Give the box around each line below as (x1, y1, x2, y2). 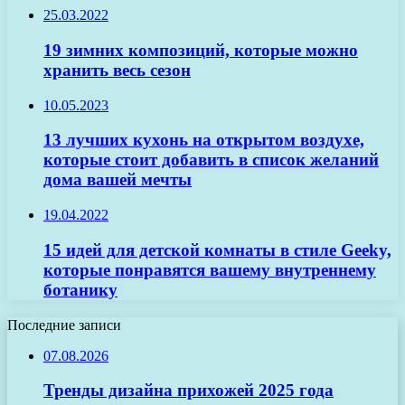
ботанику (43, 279, 118, 299)
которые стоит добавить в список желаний (43, 150, 379, 170)
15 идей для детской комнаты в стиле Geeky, (43, 240, 391, 259)
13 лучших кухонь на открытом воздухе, (43, 130, 364, 150)
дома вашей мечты (43, 170, 192, 190)
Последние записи (7, 316, 121, 333)
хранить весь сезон (43, 61, 191, 80)
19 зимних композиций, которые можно (43, 41, 358, 61)
